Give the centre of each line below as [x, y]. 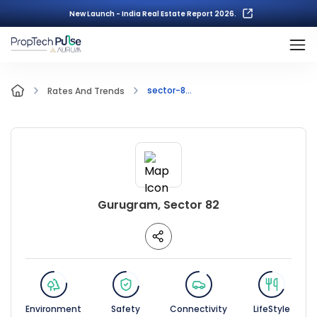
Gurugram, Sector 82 [158, 205]
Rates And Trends [86, 91]
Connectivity [199, 309]
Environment [53, 309]
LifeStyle [271, 309]
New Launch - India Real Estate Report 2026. [153, 13]
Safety [126, 309]
